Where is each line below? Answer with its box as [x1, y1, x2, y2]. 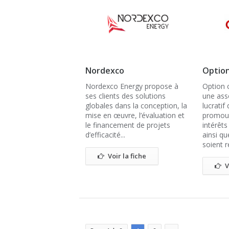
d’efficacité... [85, 130, 125, 140]
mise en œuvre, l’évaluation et [85, 110, 185, 120]
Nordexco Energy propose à [85, 81, 178, 91]
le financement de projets [85, 120, 170, 130]
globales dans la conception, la [85, 101, 187, 110]
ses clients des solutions [85, 91, 166, 101]
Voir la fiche [108, 151, 146, 161]
